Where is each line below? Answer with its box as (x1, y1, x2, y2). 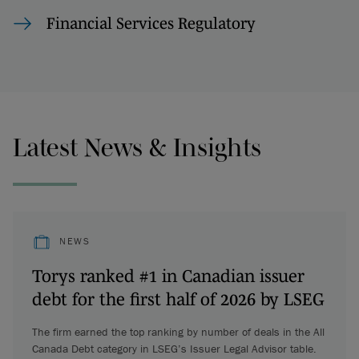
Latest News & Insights (13, 133, 261, 161)
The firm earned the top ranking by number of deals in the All (32, 324, 325, 339)
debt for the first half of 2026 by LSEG (32, 288, 325, 309)
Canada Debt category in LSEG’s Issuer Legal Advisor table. (32, 341, 317, 356)
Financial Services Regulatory (46, 14, 256, 32)
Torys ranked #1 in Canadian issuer (32, 265, 305, 285)
